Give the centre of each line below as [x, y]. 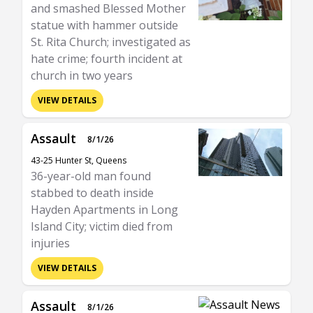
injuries [50, 243]
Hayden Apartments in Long [104, 210]
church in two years [82, 75]
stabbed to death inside [92, 193]
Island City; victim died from [102, 226]
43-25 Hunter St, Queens [79, 160]
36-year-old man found [91, 176]
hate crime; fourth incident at [107, 59]
